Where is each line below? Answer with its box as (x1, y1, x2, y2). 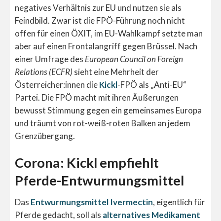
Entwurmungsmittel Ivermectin (31, 197, 153, 208)
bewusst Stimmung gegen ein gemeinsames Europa (15, 105, 202, 116)
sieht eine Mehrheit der (73, 67, 159, 77)
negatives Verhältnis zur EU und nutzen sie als (15, 2, 182, 13)
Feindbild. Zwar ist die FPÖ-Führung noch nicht (15, 15, 185, 26)
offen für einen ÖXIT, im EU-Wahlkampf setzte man (15, 28, 203, 39)
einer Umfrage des (15, 54, 85, 65)
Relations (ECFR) (15, 67, 73, 77)
